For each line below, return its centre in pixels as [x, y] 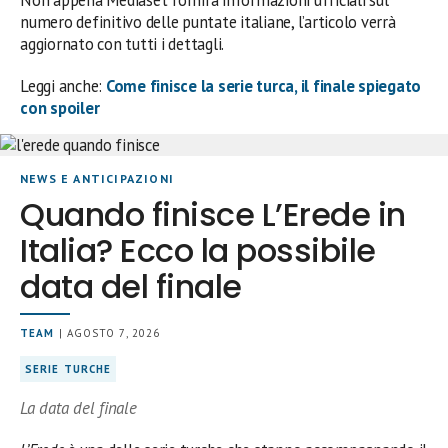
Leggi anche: [63, 85]
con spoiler [60, 107]
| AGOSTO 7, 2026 [107, 332]
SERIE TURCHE [68, 368]
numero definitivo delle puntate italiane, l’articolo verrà [208, 21]
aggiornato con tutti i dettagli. [122, 43]
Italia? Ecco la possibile [198, 250]
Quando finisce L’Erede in [213, 214]
